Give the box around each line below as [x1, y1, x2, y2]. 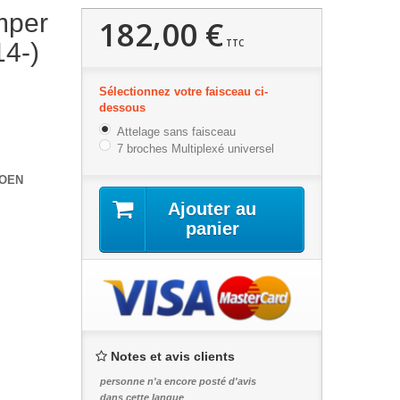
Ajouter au [168, 199, 257, 220]
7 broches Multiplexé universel [116, 141, 274, 155]
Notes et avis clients [110, 349, 235, 364]
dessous [98, 101, 149, 114]
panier [185, 219, 239, 239]
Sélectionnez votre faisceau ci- [98, 85, 268, 98]
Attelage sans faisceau [116, 125, 236, 138]
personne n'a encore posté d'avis [99, 376, 256, 387]
